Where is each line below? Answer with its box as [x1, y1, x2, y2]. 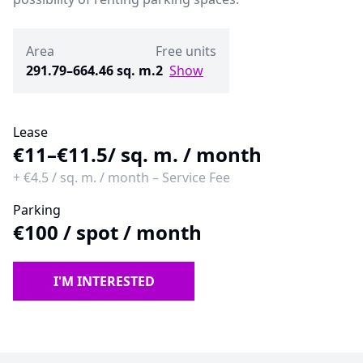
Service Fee [162, 169, 230, 186]
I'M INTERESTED [53, 272, 155, 290]
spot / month [76, 219, 202, 246]
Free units [156, 42, 216, 60]
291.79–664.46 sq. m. [26, 62, 156, 79]
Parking [13, 201, 61, 219]
